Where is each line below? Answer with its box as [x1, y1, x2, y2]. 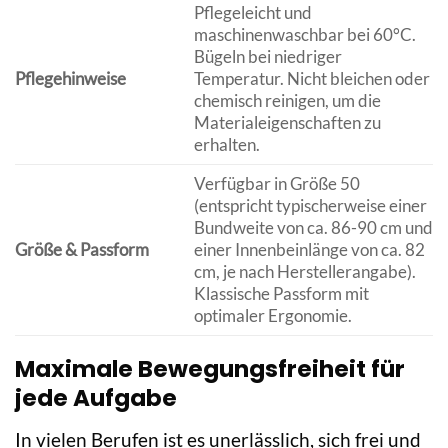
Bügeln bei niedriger [193, 46, 342, 68]
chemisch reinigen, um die [193, 90, 381, 112]
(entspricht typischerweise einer [193, 195, 427, 217]
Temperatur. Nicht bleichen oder [193, 68, 430, 90]
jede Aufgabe [15, 382, 177, 415]
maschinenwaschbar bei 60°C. [193, 24, 416, 46]
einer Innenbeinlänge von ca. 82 [193, 239, 425, 261]
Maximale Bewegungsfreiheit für [15, 353, 405, 386]
